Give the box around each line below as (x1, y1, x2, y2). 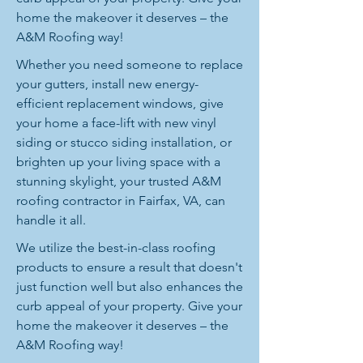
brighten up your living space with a (16, 154, 220, 169)
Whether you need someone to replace (16, 57, 243, 72)
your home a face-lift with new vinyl (16, 115, 216, 130)
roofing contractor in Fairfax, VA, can (16, 193, 225, 208)
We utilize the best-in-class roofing (16, 240, 216, 255)
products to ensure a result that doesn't (16, 259, 242, 275)
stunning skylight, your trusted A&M (16, 173, 221, 189)
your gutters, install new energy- (16, 76, 199, 92)
